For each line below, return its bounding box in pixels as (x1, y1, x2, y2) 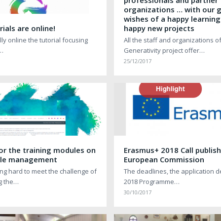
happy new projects (124, 23, 195, 34)
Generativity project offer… (124, 46, 205, 55)
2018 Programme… (124, 177, 180, 186)
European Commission (124, 154, 205, 165)
